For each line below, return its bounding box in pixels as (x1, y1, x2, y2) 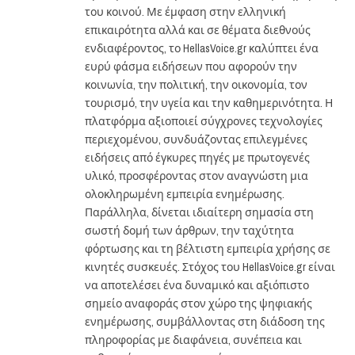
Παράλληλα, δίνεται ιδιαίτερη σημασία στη (85, 205, 314, 220)
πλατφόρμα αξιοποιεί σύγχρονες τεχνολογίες (85, 114, 323, 129)
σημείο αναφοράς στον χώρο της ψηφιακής (85, 296, 312, 311)
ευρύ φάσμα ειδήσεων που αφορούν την (85, 59, 297, 74)
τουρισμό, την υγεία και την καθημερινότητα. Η (85, 96, 333, 111)
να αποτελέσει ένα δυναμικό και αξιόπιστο (85, 278, 309, 293)
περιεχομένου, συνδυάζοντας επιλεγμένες (85, 132, 307, 147)
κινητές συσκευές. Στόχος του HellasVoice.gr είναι (85, 260, 335, 275)
